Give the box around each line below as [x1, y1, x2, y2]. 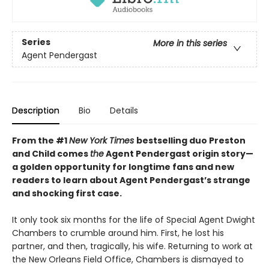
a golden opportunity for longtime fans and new [12, 160, 234, 173]
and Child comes [12, 147, 90, 160]
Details [110, 104, 138, 116]
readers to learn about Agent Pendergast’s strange [12, 174, 250, 186]
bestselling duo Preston [136, 134, 246, 147]
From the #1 [12, 134, 69, 147]
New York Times [69, 134, 136, 147]
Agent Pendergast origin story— [104, 147, 253, 160]
